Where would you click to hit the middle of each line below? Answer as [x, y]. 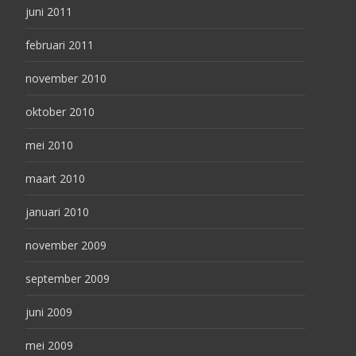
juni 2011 [49, 12]
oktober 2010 [60, 112]
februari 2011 [60, 45]
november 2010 [66, 78]
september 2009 [68, 279]
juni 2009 [49, 312]
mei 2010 [49, 145]
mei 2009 [49, 345]
